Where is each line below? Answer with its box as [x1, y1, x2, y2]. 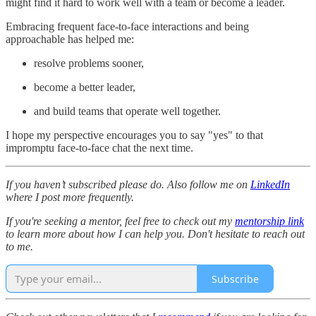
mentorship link [235, 215, 304, 228]
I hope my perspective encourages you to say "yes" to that [6, 129, 263, 142]
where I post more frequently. [6, 191, 134, 204]
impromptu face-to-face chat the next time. [6, 142, 193, 154]
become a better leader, [34, 81, 135, 94]
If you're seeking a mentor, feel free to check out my [6, 215, 235, 228]
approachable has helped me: [6, 33, 134, 46]
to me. [6, 241, 33, 253]
